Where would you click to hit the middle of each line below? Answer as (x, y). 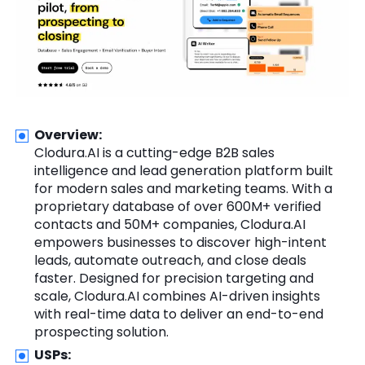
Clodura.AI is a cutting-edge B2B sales (154, 153)
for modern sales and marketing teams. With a (183, 189)
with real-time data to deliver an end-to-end (179, 314)
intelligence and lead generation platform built (184, 171)
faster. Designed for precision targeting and (174, 279)
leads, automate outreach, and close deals (170, 261)
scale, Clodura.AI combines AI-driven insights (177, 297)
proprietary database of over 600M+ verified (178, 207)
